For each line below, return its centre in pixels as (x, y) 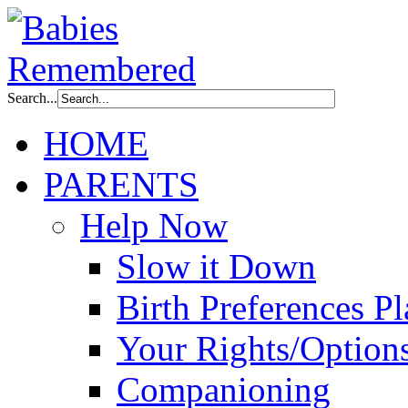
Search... (32, 98)
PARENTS (121, 184)
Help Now (154, 225)
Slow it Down (216, 266)
